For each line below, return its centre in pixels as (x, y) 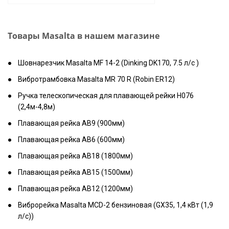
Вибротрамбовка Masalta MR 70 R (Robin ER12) (96, 79)
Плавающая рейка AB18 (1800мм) (75, 156)
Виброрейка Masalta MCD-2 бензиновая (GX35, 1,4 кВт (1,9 (116, 205)
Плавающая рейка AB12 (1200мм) (75, 189)
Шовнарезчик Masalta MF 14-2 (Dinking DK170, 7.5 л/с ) (108, 63)
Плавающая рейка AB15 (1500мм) (75, 172)
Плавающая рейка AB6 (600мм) (71, 140)
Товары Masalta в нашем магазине (84, 36)
